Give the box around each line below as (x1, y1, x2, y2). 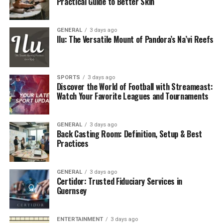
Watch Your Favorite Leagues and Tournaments (56, 90, 209, 102)
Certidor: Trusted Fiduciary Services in (56, 175, 183, 187)
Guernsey (56, 185, 87, 197)
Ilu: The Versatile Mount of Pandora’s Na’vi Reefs (56, 33, 214, 45)
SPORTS (56, 74, 80, 81)
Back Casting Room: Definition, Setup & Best (56, 128, 202, 140)
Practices (56, 137, 89, 149)
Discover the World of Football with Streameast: (56, 81, 213, 93)
